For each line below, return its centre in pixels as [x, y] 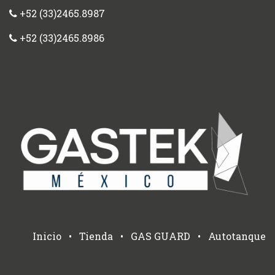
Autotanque [237, 236]
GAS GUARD [161, 236]
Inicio [47, 236]
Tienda [96, 236]
